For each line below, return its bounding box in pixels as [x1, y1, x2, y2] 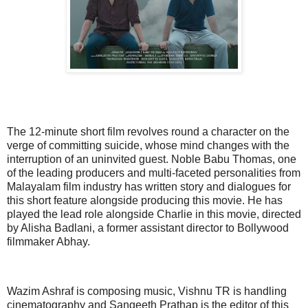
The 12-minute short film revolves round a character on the [7, 126, 289, 138]
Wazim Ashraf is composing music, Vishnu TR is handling [7, 285, 287, 297]
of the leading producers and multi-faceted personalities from [7, 167, 300, 179]
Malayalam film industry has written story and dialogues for [7, 181, 291, 193]
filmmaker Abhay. [7, 236, 93, 248]
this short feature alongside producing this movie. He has [7, 195, 283, 207]
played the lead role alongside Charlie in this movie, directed [7, 208, 301, 221]
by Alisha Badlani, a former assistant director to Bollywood [7, 222, 289, 234]
